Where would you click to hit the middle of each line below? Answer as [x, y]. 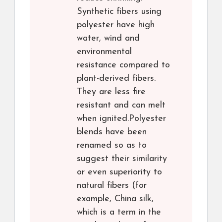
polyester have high [116, 25]
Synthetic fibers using [119, 12]
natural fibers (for [112, 186]
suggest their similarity [122, 159]
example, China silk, [115, 199]
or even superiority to [119, 172]
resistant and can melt [121, 106]
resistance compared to [123, 65]
